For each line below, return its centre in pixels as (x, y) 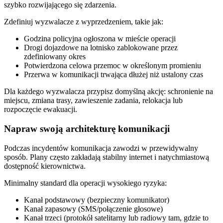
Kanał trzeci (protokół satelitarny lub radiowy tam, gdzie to (116, 218)
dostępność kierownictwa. (45, 166)
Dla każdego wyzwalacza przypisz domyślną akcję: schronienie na (109, 92)
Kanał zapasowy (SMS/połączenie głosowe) (93, 209)
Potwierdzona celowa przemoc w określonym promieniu (112, 66)
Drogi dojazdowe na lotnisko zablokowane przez (101, 48)
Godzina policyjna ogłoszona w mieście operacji (100, 39)
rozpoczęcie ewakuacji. (41, 110)
